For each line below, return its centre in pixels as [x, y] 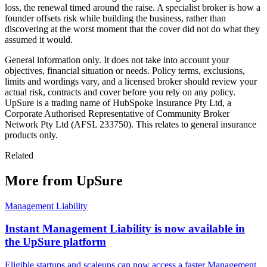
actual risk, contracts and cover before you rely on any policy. [120, 92]
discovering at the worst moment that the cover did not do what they [132, 29]
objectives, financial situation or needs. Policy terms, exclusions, [125, 70]
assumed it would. [39, 39]
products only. [31, 135]
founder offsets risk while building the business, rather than [115, 18]
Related [19, 155]
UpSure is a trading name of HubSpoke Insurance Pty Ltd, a [118, 103]
